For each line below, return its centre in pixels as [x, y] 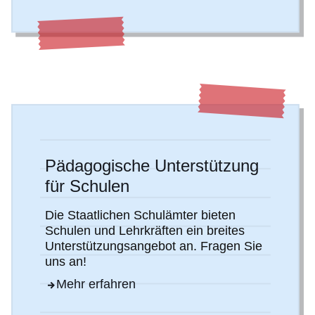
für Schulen [87, 186]
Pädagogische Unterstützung [152, 165]
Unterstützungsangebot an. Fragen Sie [154, 246]
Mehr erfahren [96, 284]
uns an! [66, 261]
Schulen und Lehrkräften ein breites [145, 230]
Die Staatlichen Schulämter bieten [140, 215]
